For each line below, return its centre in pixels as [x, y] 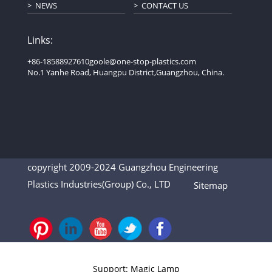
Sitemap [210, 185]
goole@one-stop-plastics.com [142, 62]
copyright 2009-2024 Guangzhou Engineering [122, 167]
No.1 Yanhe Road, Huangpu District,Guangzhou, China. [125, 73]
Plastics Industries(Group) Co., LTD [110, 184]
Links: [40, 40]
